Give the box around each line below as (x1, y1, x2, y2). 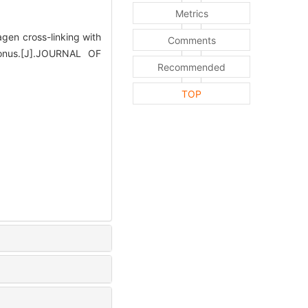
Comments (167, 34, 216, 47)
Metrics (175, 8, 208, 20)
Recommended (157, 61, 225, 74)
